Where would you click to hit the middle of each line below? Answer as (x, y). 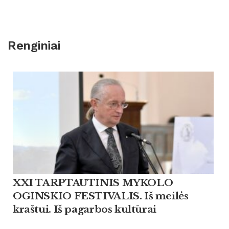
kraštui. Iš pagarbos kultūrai (85, 209)
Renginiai (34, 46)
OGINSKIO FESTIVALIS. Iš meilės (101, 196)
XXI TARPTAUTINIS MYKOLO (93, 182)
